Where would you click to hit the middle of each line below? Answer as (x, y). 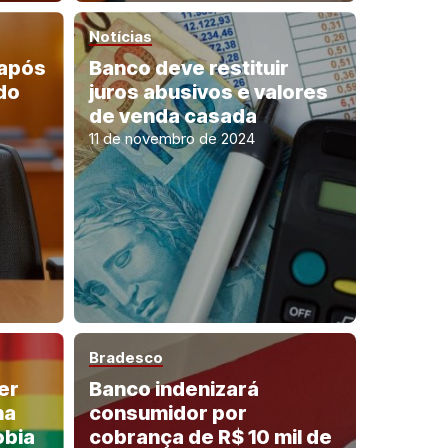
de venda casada (172, 116)
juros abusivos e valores (208, 92)
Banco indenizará (173, 389)
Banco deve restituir (188, 68)
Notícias (120, 37)
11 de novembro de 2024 (171, 139)
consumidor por (167, 413)
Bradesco (125, 357)
